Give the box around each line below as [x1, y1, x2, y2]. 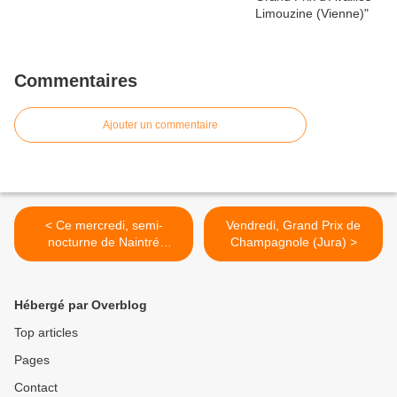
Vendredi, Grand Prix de [226, 217, 361, 232]
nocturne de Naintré [48, 234, 160, 249]
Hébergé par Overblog [14, 297, 147, 312]
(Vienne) [80, 251, 128, 266]
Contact [14, 379, 58, 394]
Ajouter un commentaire [103, 118, 218, 131]
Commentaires [14, 70, 137, 90]
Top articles [14, 324, 78, 339]
